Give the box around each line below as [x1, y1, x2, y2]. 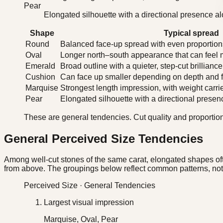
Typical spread [163, 28, 219, 37]
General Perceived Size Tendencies [4, 131, 203, 145]
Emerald [25, 61, 55, 70]
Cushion [25, 72, 55, 81]
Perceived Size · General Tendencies [24, 181, 155, 190]
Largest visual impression [44, 198, 134, 207]
